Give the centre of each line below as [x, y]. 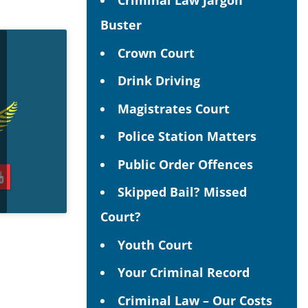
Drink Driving [159, 80]
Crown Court [156, 53]
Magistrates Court [174, 108]
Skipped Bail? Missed [182, 192]
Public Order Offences [185, 164]
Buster [121, 25]
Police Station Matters [187, 136]
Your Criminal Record [184, 272]
